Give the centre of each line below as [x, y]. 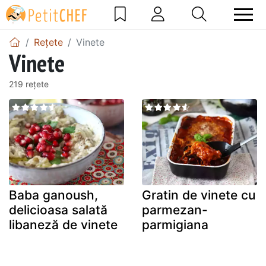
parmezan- [175, 210]
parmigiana [175, 225]
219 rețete [29, 84]
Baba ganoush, [53, 195]
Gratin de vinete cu [199, 195]
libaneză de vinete [63, 225]
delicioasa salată [58, 210]
